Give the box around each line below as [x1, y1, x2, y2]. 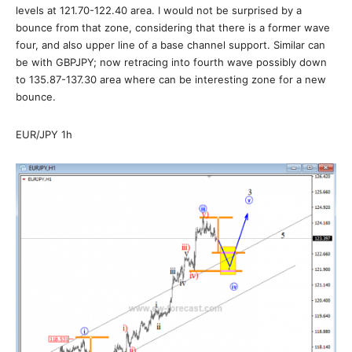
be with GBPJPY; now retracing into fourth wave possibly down [16, 56, 327, 68]
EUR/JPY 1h [16, 128, 72, 141]
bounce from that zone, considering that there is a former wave [16, 21, 330, 34]
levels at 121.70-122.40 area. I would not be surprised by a [16, 4, 302, 16]
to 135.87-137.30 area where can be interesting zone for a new [16, 73, 326, 86]
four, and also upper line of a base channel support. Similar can [16, 38, 325, 51]
